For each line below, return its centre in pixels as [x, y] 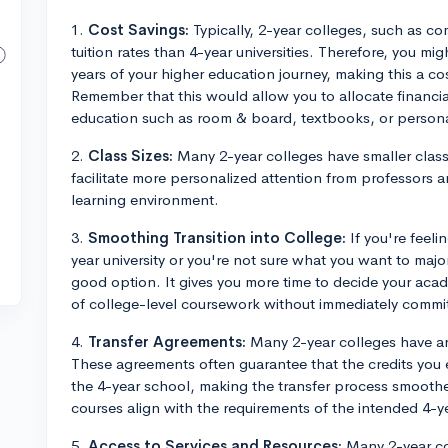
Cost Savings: [138, 29]
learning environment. [145, 199]
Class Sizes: [130, 155]
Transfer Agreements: [167, 341]
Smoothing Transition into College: [217, 237]
